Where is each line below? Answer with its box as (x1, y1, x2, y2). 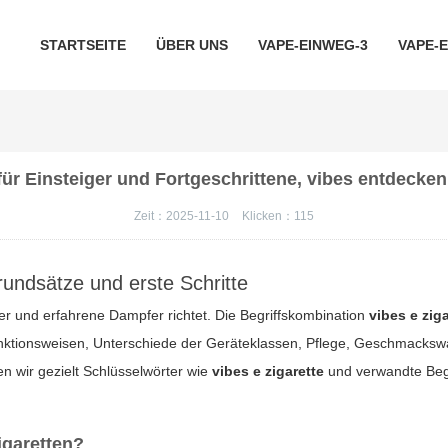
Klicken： (241, 209, 294, 223)
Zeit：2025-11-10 (133, 209, 232, 223)
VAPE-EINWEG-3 (257, 37, 368, 53)
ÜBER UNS (155, 37, 228, 53)
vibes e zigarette (212, 363, 325, 379)
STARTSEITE (39, 37, 126, 53)
